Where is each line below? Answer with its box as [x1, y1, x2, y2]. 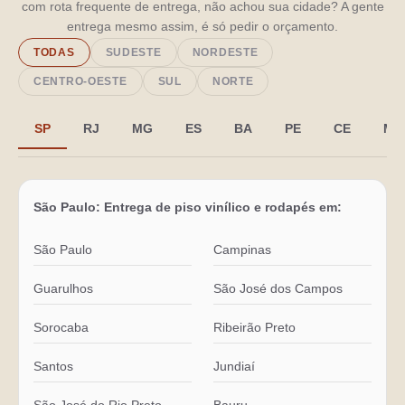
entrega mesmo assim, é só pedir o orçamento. [67, 18, 338, 33]
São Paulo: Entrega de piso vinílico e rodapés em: [33, 200, 342, 215]
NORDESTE [192, 46, 259, 60]
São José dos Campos [213, 281, 343, 297]
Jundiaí [213, 359, 255, 374]
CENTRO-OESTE [33, 75, 127, 89]
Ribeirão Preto [213, 320, 296, 335]
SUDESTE [105, 46, 162, 60]
